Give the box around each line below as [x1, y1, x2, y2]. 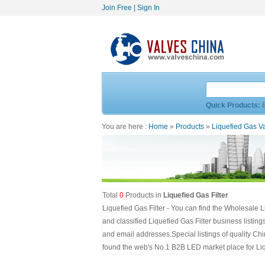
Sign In [137, 4, 160, 12]
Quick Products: [206, 101, 260, 109]
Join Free [102, 4, 132, 12]
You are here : [102, 122, 148, 131]
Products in [124, 191, 163, 199]
